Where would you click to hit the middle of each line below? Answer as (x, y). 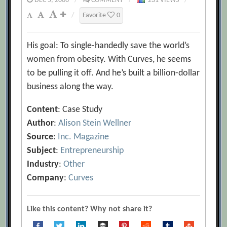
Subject (42, 151)
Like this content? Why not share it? (90, 209)
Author (41, 123)
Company (46, 178)
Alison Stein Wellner (95, 123)
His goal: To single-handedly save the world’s (108, 46)
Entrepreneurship (92, 151)
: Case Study (80, 110)
